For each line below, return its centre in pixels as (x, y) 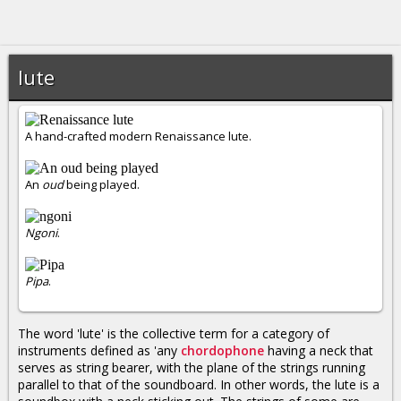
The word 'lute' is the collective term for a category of (174, 333)
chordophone (222, 350)
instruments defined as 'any (99, 350)
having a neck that (319, 350)
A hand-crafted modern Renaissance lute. (138, 136)
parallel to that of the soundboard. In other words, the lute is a (199, 384)
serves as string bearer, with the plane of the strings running (192, 367)
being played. (101, 184)
